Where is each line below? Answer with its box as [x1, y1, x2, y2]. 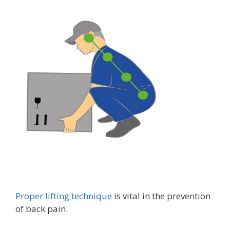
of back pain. [15, 202, 68, 215]
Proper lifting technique [15, 189, 112, 202]
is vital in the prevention [112, 189, 210, 202]
